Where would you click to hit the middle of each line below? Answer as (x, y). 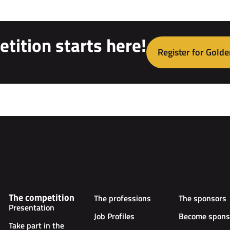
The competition (41, 197)
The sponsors (203, 198)
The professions (122, 198)
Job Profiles (114, 216)
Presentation (31, 207)
